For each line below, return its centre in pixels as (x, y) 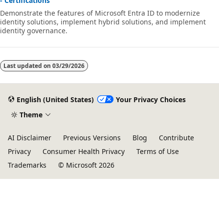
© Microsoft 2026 (86, 165)
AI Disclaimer (30, 138)
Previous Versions (92, 138)
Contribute (176, 138)
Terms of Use (158, 152)
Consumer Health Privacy (84, 152)
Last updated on (28, 66)
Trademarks (27, 165)
